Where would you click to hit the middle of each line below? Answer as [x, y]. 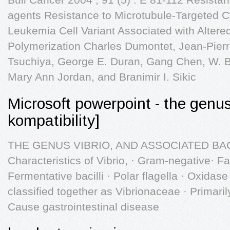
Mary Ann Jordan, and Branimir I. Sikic [102, 77]
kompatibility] [54, 120]
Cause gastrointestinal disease [83, 207]
